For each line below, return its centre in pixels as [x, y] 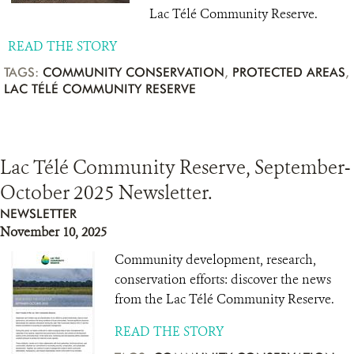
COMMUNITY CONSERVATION [134, 72]
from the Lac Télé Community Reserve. [224, 299]
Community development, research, [215, 260]
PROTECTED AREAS [289, 72]
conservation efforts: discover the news [223, 279]
